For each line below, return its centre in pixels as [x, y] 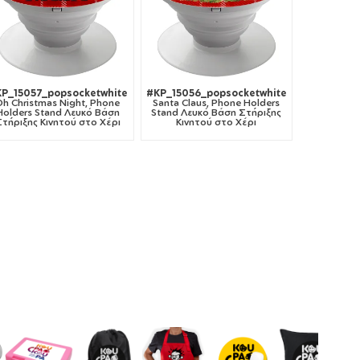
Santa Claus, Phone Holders [217, 103]
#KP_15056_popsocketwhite [216, 93]
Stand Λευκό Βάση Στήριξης [217, 112]
